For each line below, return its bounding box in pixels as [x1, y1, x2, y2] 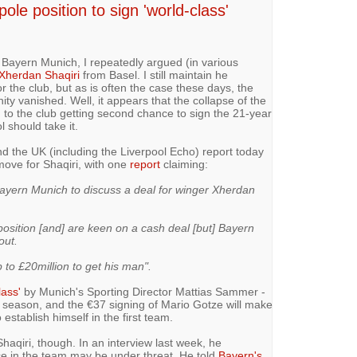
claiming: [159, 158, 208, 171]
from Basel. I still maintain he [79, 69, 228, 81]
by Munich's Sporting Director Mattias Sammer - [20, 285, 265, 298]
